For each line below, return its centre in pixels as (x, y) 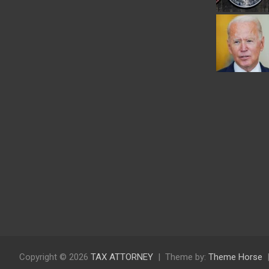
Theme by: (187, 257)
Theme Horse (235, 257)
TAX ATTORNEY (122, 257)
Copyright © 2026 (55, 257)
